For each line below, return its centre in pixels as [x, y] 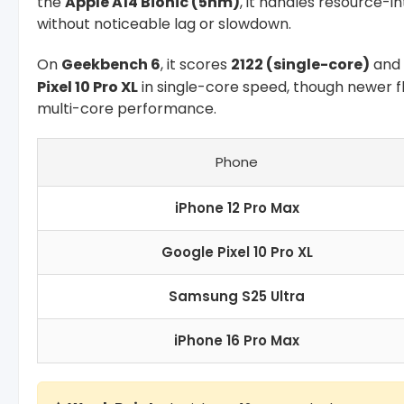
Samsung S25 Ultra [237, 296]
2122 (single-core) [300, 64]
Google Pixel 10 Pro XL [237, 252]
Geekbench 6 [111, 64]
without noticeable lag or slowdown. [164, 23]
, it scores [196, 64]
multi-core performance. [127, 108]
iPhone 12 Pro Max [237, 207]
